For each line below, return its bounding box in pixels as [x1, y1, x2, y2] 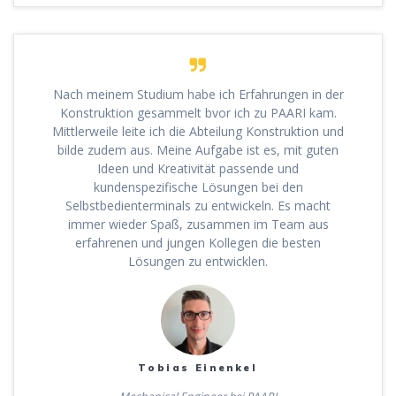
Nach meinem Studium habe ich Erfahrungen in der [52, 85, 344, 103]
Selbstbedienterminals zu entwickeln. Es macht [65, 196, 331, 214]
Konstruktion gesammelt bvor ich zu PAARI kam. [59, 103, 337, 121]
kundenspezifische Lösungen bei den [93, 178, 303, 195]
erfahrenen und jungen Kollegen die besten [75, 233, 321, 251]
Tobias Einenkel [138, 361, 258, 374]
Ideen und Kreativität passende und [97, 159, 299, 177]
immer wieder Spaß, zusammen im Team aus [67, 215, 329, 232]
